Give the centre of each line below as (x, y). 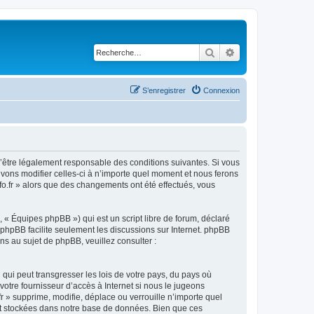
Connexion (221, 90)
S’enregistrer (164, 90)
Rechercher (239, 52)
